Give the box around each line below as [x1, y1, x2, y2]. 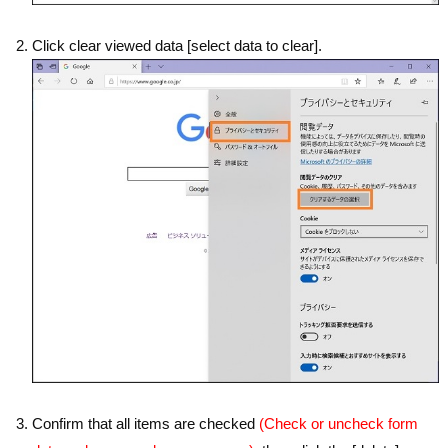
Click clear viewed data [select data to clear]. [32, 37, 323, 55]
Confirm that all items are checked [32, 415, 260, 433]
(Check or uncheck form [259, 415, 419, 433]
